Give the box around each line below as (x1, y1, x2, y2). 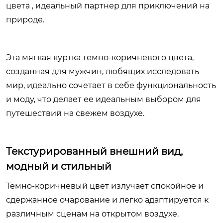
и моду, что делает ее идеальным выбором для (6, 95, 201, 104)
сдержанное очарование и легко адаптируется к (6, 195, 209, 205)
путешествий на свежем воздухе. (6, 109, 144, 118)
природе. (6, 15, 44, 24)
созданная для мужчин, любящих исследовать (6, 67, 199, 76)
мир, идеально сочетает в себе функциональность (6, 81, 216, 90)
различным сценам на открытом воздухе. (6, 209, 179, 219)
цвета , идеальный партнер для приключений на (6, 1, 210, 10)
